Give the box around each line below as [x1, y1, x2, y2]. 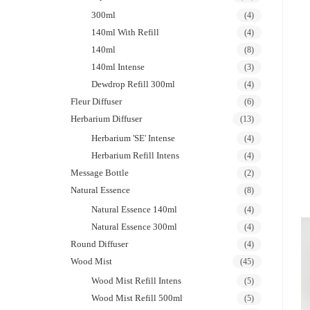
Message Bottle [71, 167, 129, 178]
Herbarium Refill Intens [91, 150, 179, 161]
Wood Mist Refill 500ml [91, 293, 183, 303]
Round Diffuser [71, 239, 128, 249]
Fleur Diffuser [71, 96, 122, 107]
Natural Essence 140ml [91, 204, 177, 215]
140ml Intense [91, 62, 145, 72]
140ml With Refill [91, 27, 159, 37]
